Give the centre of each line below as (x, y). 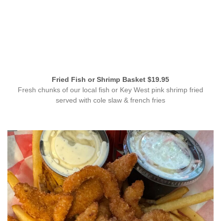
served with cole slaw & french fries (110, 100)
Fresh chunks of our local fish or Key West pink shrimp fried (110, 90)
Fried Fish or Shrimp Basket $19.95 (110, 80)
